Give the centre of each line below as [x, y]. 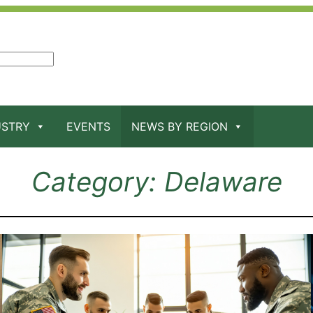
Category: [97, 181]
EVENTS [88, 127]
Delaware [223, 181]
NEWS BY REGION [180, 127]
